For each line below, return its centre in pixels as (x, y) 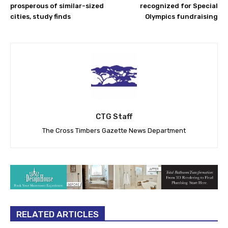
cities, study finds (40, 16)
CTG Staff (114, 116)
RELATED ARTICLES (58, 215)
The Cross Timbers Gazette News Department (114, 130)
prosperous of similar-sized (57, 6)
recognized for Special (179, 6)
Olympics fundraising (181, 16)
